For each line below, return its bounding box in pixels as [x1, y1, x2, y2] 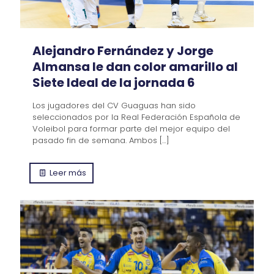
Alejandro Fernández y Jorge [32, 42, 213, 59]
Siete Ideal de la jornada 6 [32, 73, 195, 91]
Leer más [50, 166, 87, 179]
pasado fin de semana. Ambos [32, 134, 157, 146]
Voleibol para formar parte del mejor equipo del [32, 122, 230, 135]
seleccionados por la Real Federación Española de [32, 111, 240, 123]
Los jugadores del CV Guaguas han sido [32, 99, 196, 111]
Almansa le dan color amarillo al [32, 57, 238, 75]
